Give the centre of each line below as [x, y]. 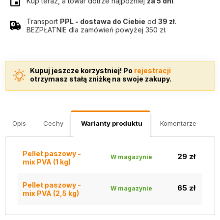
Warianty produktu [112, 123]
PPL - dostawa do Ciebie [103, 21]
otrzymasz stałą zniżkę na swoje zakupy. [101, 79]
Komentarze [178, 123]
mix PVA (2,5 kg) [51, 193]
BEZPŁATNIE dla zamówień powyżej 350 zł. [96, 30]
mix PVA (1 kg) [47, 162]
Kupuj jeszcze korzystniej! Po [82, 70]
